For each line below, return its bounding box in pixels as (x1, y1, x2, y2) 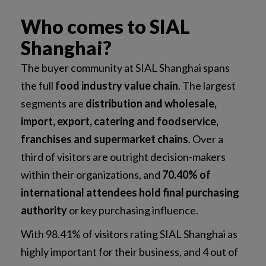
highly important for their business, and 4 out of (21, 245, 238, 258)
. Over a (188, 132, 223, 145)
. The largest (178, 78, 236, 92)
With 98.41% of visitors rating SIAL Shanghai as (21, 227, 237, 240)
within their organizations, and (21, 167, 162, 181)
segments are (21, 96, 85, 110)
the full (21, 78, 55, 92)
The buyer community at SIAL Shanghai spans (21, 61, 230, 74)
